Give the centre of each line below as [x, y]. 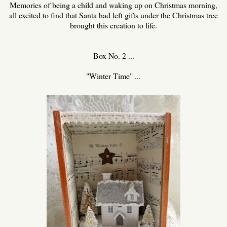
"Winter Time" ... [113, 75]
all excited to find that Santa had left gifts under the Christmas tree [113, 15]
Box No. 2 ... [113, 55]
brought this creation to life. [113, 25]
